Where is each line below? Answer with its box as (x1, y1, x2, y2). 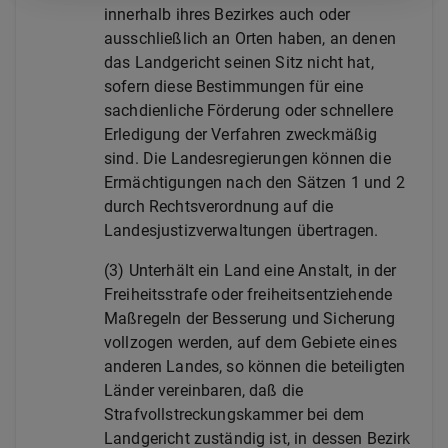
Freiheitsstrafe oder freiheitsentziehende (104, 285, 393, 304)
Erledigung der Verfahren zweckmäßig (104, 125, 378, 144)
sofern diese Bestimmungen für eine (104, 77, 364, 96)
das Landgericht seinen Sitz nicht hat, (104, 53, 374, 72)
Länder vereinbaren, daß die (104, 381, 304, 400)
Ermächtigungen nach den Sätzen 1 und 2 (104, 173, 405, 192)
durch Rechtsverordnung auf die (104, 197, 334, 216)
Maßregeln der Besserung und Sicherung (104, 309, 396, 328)
